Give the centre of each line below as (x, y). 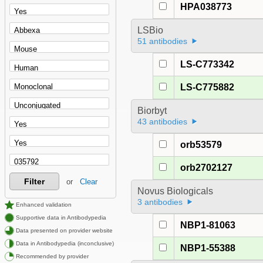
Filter (34, 182)
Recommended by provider (51, 257)
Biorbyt (152, 111)
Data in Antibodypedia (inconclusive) (64, 244)
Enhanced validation (43, 205)
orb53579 (201, 145)
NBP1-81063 (208, 225)
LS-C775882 (208, 87)
